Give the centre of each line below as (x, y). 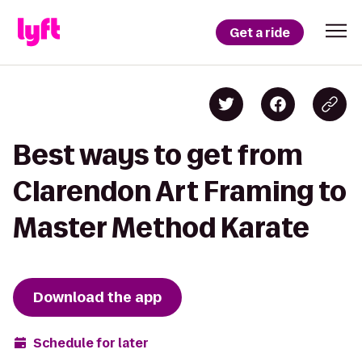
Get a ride (260, 32)
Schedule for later (91, 343)
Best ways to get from (158, 155)
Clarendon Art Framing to (180, 191)
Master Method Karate (161, 227)
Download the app (97, 297)
